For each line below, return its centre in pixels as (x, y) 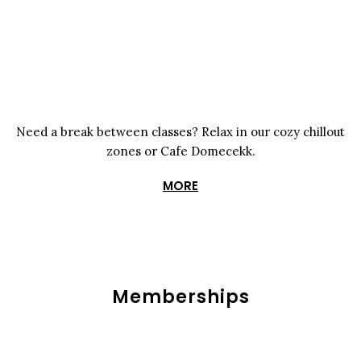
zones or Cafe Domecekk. (180, 151)
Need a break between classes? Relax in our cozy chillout (180, 132)
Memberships (180, 297)
